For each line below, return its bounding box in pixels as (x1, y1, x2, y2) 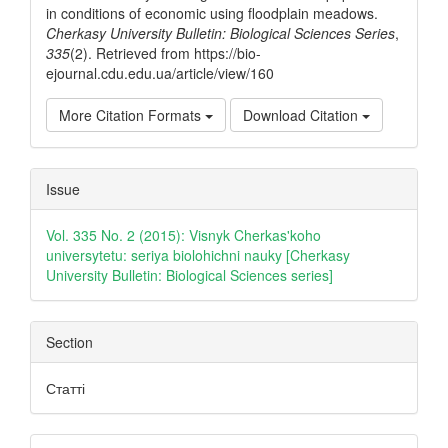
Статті (46, 378, 85, 398)
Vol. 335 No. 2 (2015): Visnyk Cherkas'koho (46, 225, 321, 245)
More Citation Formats (59, 105, 205, 125)
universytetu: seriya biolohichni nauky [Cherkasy (46, 245, 350, 265)
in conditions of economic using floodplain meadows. (46, 3, 378, 23)
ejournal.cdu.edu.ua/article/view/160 (46, 63, 274, 83)
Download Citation (243, 105, 362, 125)
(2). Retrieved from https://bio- (70, 43, 261, 63)
